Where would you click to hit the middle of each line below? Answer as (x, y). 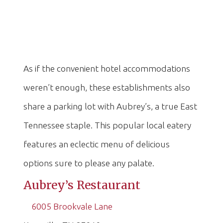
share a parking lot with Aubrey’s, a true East (110, 106)
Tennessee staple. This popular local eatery (107, 125)
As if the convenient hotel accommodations (107, 68)
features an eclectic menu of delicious (97, 144)
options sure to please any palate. (89, 163)
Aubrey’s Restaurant (82, 185)
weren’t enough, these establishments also (107, 87)
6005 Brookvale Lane (72, 206)
